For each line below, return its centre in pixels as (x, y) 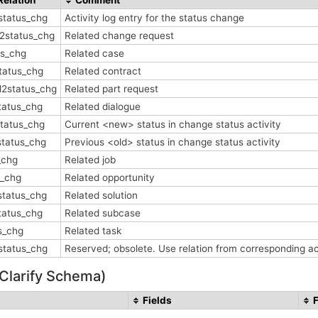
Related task (94, 230)
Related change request (121, 35)
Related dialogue (104, 106)
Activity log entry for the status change (156, 17)
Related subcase (104, 213)
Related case (96, 53)
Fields (157, 300)
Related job (92, 159)
